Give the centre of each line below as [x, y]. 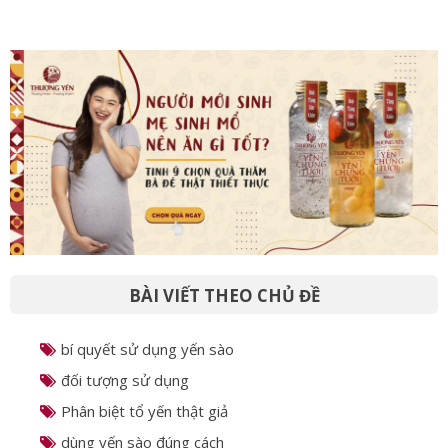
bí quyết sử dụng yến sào [147, 348]
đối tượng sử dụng [125, 379]
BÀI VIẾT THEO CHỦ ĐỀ [224, 295]
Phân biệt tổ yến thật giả [144, 410]
